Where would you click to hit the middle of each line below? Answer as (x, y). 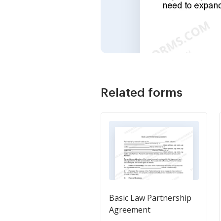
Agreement (130, 210)
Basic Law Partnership (150, 198)
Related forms (142, 93)
